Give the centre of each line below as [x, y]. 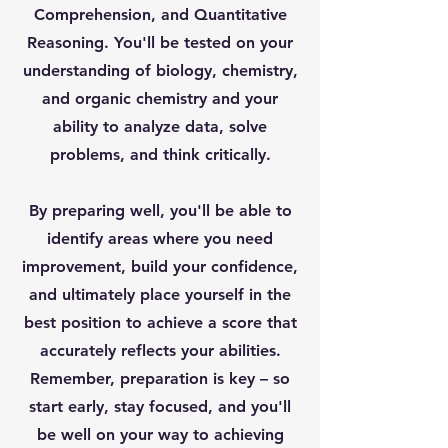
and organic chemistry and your [160, 98]
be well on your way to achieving [160, 434]
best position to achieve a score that [160, 322]
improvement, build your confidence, [160, 266]
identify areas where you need [160, 238]
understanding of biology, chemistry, [160, 70]
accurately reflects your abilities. [160, 350]
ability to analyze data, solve [160, 126]
